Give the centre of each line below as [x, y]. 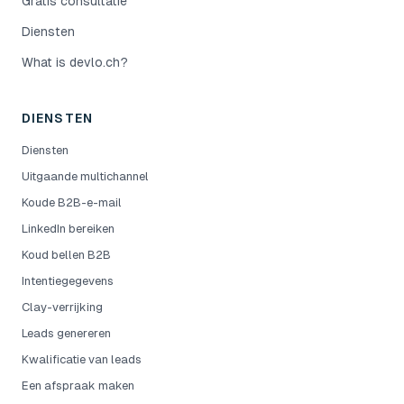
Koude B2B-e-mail [72, 202]
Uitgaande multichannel [85, 176]
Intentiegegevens [68, 281]
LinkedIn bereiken [68, 229]
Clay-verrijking [62, 307]
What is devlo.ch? [75, 62]
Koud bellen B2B [66, 255]
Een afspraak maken [78, 386]
